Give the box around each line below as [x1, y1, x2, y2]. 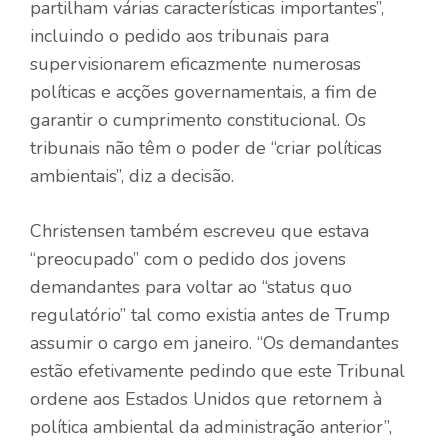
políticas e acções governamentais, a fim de [30, 79, 377, 104]
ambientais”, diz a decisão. [30, 163, 234, 188]
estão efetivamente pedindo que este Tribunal [30, 358, 405, 383]
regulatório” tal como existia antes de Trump [30, 302, 390, 327]
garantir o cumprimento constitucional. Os [30, 107, 366, 132]
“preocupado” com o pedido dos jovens [30, 246, 346, 271]
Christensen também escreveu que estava [30, 218, 369, 243]
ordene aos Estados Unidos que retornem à [30, 386, 382, 411]
